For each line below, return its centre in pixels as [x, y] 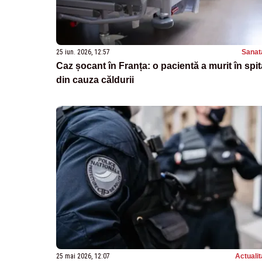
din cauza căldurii [95, 80]
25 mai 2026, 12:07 [83, 256]
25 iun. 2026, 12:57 [83, 52]
